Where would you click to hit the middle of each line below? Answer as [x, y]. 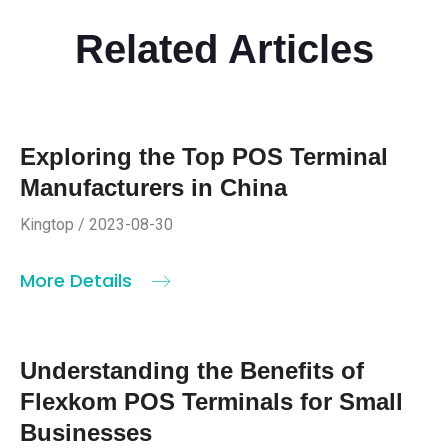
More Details [78, 281]
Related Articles [224, 49]
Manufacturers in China [153, 188]
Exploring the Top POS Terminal [204, 157]
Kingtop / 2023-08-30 [96, 225]
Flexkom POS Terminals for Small [211, 402]
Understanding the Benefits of [192, 371]
